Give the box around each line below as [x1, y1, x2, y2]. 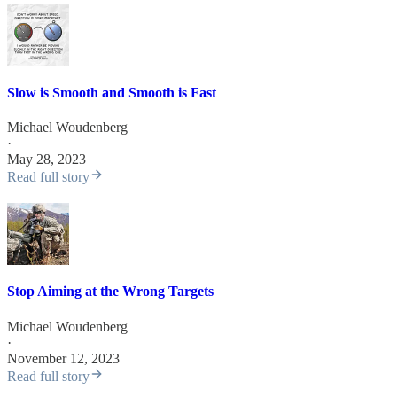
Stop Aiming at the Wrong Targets [7, 284, 214, 300]
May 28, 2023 [7, 152, 86, 167]
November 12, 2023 [7, 350, 120, 366]
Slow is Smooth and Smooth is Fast [7, 84, 216, 100]
